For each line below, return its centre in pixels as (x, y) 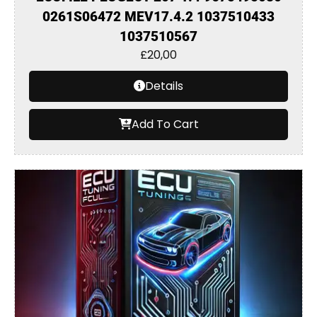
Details (164, 86)
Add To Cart (165, 124)
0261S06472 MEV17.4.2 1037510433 (158, 17)
